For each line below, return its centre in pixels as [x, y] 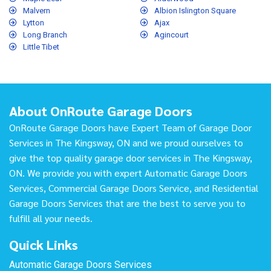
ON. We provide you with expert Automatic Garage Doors [128, 173]
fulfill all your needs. [51, 218]
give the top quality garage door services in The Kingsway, [131, 158]
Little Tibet [41, 47]
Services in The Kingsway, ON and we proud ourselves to [126, 143]
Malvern [37, 11]
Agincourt [171, 35]
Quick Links [44, 245]
